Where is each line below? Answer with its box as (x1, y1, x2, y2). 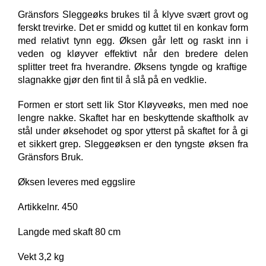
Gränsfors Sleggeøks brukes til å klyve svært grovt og (18, 9, 248, 20)
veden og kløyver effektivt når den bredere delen (18, 49, 248, 59)
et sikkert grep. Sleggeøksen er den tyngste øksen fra (18, 139, 248, 150)
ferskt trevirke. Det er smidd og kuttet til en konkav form (18, 23, 248, 33)
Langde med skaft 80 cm (18, 227, 121, 237)
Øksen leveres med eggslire (18, 177, 135, 188)
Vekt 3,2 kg (18, 252, 64, 262)
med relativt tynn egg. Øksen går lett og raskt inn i (18, 36, 248, 46)
